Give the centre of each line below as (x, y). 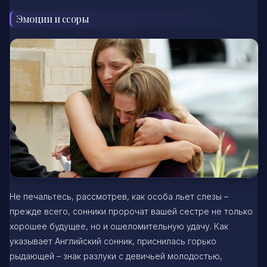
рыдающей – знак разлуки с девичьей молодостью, (116, 256)
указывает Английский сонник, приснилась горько (113, 241)
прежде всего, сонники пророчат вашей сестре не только (131, 211)
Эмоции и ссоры (53, 18)
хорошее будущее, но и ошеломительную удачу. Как (119, 226)
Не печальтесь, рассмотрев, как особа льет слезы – (119, 196)
